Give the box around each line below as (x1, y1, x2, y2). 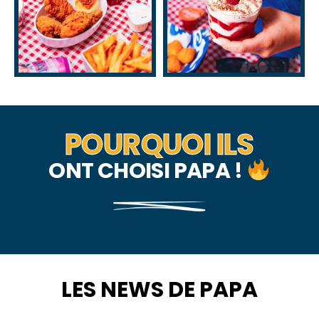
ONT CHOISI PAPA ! (48, 156, 246, 186)
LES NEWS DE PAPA (61, 275, 258, 305)
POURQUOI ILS (65, 125, 254, 164)
